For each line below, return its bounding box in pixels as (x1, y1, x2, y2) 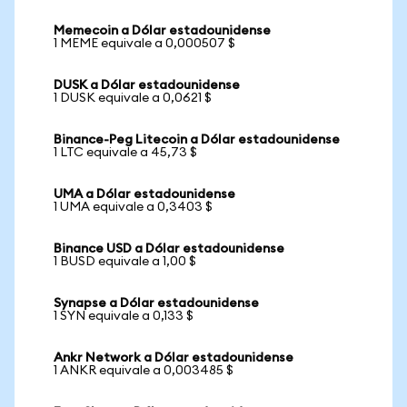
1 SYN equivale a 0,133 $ (54, 310, 194, 323)
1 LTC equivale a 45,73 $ (54, 146, 197, 159)
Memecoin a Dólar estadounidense (54, 25, 271, 37)
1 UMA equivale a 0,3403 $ (54, 201, 213, 213)
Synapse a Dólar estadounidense (54, 297, 259, 310)
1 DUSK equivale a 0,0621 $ (54, 92, 212, 104)
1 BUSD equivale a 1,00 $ (54, 255, 196, 268)
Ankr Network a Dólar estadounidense (54, 352, 293, 364)
